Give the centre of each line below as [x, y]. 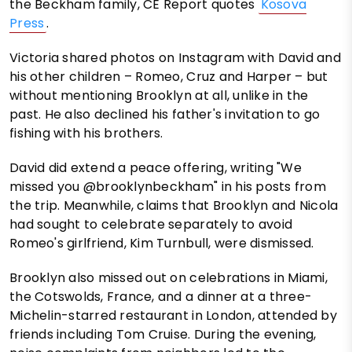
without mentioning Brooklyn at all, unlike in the [159, 96]
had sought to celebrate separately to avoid [151, 225]
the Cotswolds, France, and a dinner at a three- [161, 297]
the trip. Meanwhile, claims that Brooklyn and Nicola [174, 206]
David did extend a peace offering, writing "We [156, 168]
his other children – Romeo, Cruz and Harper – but [169, 77]
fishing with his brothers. [86, 134]
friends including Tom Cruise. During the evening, [163, 335]
